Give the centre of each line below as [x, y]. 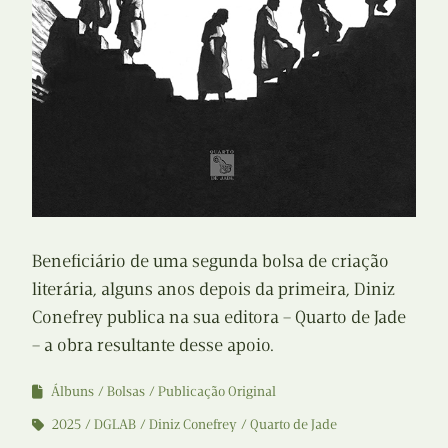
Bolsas [126, 391]
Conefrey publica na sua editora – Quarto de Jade [219, 316]
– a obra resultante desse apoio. [153, 344]
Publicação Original [217, 391]
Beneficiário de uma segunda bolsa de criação [210, 260]
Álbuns [72, 391]
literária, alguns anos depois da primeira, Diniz [213, 288]
